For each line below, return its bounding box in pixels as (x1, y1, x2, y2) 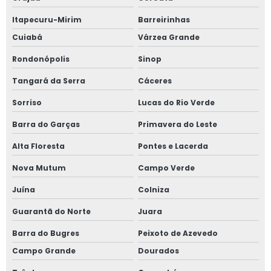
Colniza (137, 184, 169, 195)
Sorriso (12, 97, 42, 108)
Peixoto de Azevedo (137, 228, 218, 239)
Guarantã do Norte (12, 206, 91, 217)
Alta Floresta (12, 141, 65, 152)
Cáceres (137, 76, 172, 87)
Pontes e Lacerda (137, 141, 208, 152)
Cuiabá (12, 32, 42, 43)
